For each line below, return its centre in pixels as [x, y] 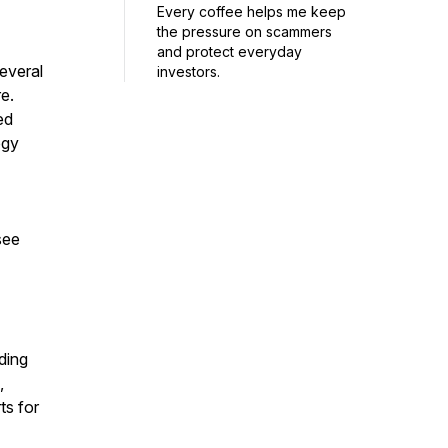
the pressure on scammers [244, 31]
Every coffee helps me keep [251, 11]
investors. [188, 71]
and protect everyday [229, 51]
